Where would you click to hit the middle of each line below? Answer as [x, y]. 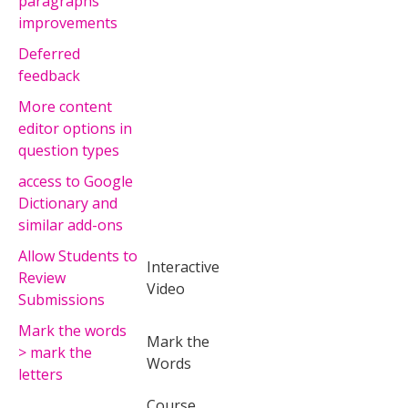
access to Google [76, 181]
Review [42, 277]
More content [65, 106]
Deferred [49, 53]
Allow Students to [78, 255]
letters [41, 374]
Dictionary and [68, 203]
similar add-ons [71, 224]
